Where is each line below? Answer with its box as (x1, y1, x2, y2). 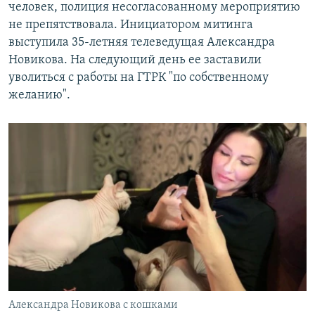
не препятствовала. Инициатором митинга (8, 18, 253, 32)
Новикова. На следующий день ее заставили (8, 53, 262, 67)
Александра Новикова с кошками (8, 299, 178, 311)
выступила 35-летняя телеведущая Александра (8, 35, 275, 49)
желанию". (8, 88, 70, 102)
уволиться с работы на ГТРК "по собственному (8, 70, 269, 84)
